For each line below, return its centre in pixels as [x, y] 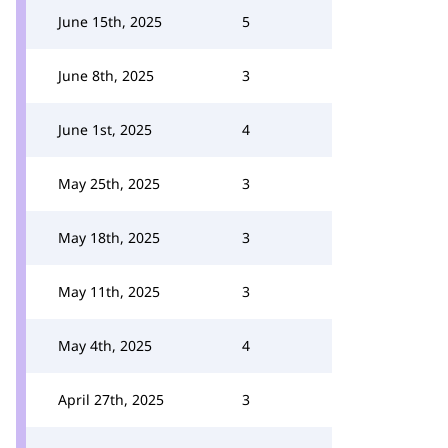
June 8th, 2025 [106, 75]
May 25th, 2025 [109, 183]
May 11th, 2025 [109, 291]
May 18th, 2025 [109, 237]
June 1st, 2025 [105, 129]
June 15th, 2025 [110, 21]
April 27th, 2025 [111, 399]
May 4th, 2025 [105, 345]
